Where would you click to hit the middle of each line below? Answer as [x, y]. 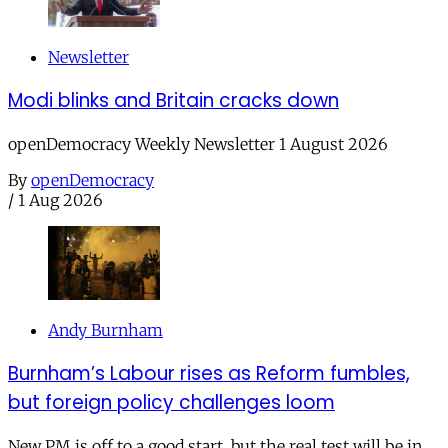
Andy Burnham [105, 330]
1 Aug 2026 [60, 199]
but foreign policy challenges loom [171, 402]
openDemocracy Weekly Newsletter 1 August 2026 [198, 143]
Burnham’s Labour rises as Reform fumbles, [209, 373]
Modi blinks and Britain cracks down [173, 100]
